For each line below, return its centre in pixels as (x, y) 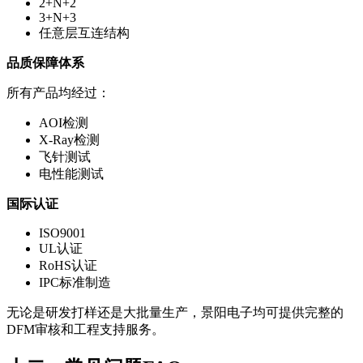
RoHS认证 (68, 265)
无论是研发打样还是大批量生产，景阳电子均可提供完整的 (175, 312)
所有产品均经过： (58, 92)
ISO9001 (62, 233)
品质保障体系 (45, 62)
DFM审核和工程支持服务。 (85, 329)
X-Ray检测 (69, 139)
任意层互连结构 (84, 32)
